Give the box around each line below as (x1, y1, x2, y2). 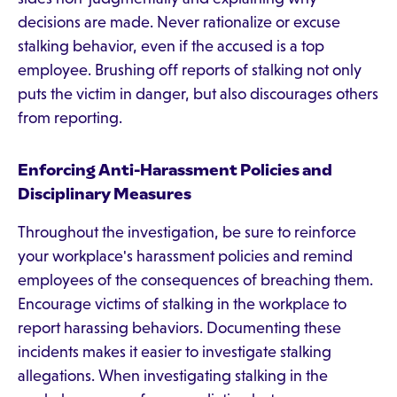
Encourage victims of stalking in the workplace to (18, 295, 346, 313)
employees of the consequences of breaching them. (18, 271, 373, 289)
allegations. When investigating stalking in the (18, 367, 328, 385)
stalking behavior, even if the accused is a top (18, 37, 324, 55)
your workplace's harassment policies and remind (18, 247, 353, 265)
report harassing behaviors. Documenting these (18, 319, 341, 337)
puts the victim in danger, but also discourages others (18, 85, 378, 103)
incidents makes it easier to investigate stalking (18, 343, 331, 361)
